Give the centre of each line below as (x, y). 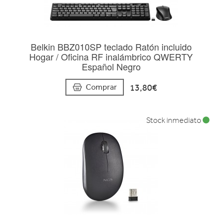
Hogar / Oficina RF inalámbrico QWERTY (111, 56)
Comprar (101, 87)
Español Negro (111, 66)
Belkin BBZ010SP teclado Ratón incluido (111, 46)
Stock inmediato (174, 120)
